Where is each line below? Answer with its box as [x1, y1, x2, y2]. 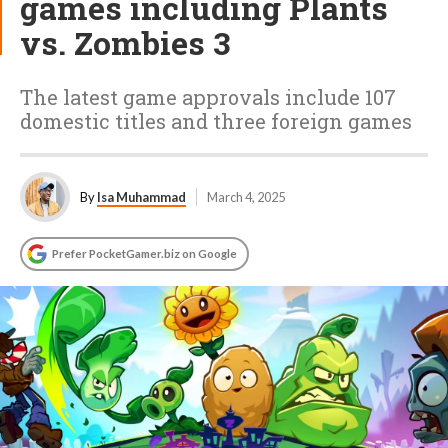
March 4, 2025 [207, 189, 285, 205]
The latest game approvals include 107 [20, 84, 396, 110]
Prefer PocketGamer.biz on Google [52, 247, 237, 260]
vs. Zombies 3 [20, 21, 230, 64]
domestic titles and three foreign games [20, 108, 412, 134]
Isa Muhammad [97, 189, 186, 205]
